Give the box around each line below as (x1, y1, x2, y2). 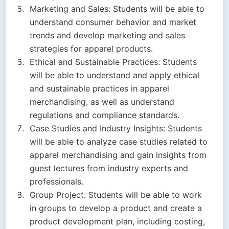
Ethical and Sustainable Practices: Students (30, 57, 197, 67)
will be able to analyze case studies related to (30, 136, 208, 147)
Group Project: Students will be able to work (30, 190, 202, 200)
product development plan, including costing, (30, 216, 205, 227)
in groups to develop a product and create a (30, 203, 202, 214)
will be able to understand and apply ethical (30, 70, 199, 81)
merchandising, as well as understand (30, 97, 174, 107)
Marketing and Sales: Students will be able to (30, 4, 204, 14)
